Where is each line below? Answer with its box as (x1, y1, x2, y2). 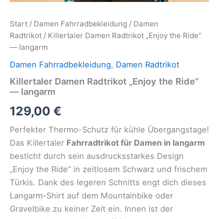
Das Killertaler (10, 138, 66, 148)
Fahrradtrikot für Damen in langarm (66, 138, 205, 148)
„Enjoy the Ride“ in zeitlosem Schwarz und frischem (10, 164, 207, 175)
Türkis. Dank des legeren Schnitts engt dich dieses (10, 177, 206, 188)
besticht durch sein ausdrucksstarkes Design (10, 151, 184, 161)
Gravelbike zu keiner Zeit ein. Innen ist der (10, 204, 173, 214)
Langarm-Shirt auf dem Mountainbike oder (10, 191, 173, 201)
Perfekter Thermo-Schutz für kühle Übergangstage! (10, 125, 209, 135)
